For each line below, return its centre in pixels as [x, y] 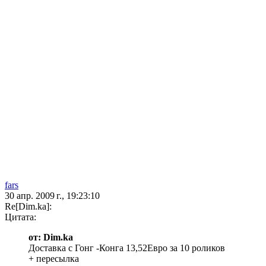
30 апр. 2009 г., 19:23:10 [52, 196]
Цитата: [20, 217]
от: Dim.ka [51, 237]
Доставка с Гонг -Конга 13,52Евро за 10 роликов [127, 248]
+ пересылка [54, 259]
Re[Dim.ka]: [28, 207]
